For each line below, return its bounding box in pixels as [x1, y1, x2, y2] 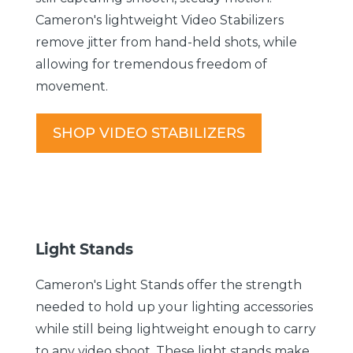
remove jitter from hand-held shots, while [35, 34, 297, 50]
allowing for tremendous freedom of [35, 56, 267, 72]
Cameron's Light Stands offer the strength [35, 277, 302, 292]
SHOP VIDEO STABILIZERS [53, 124, 245, 142]
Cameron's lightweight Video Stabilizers [35, 12, 284, 28]
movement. [35, 78, 108, 94]
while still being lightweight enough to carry [35, 321, 316, 336]
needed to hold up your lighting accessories [35, 299, 313, 314]
